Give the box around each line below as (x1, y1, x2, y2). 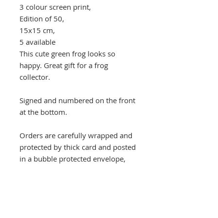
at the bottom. (19, 107, 67, 117)
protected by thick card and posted (19, 142, 136, 152)
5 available (19, 37, 55, 47)
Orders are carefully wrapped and (19, 130, 132, 140)
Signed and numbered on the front (19, 95, 135, 105)
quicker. (19, 200, 48, 210)
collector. (19, 72, 50, 82)
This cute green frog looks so (19, 49, 115, 58)
